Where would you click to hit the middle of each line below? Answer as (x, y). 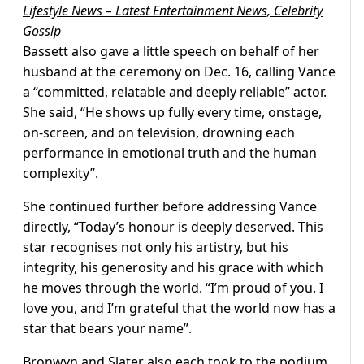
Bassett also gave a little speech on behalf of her (171, 52)
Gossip (42, 31)
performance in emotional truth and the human (170, 153)
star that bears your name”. (107, 329)
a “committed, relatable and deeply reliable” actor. (175, 92)
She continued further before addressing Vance (170, 207)
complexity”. (61, 173)
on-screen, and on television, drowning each (159, 133)
